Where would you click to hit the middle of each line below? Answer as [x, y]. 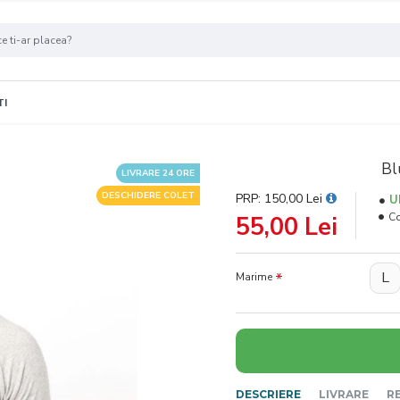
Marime [254, 277]
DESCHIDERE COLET [148, 196]
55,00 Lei [287, 227]
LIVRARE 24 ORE [158, 173]
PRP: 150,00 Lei [281, 199]
